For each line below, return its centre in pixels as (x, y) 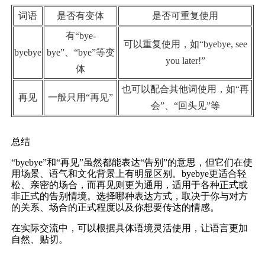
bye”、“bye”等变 (80, 52)
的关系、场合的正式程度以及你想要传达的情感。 (115, 207)
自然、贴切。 (40, 239)
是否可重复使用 (185, 15)
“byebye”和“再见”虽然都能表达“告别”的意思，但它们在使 (132, 162)
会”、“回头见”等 (185, 105)
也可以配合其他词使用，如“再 (185, 89)
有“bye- (80, 35)
